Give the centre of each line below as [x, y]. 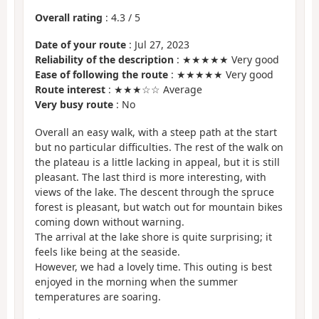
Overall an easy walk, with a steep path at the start [156, 132]
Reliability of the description [104, 60]
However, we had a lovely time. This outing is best [153, 266]
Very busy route [74, 105]
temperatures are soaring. [98, 296]
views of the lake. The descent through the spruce [155, 192]
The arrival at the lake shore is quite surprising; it [153, 236]
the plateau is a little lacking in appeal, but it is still [157, 162]
